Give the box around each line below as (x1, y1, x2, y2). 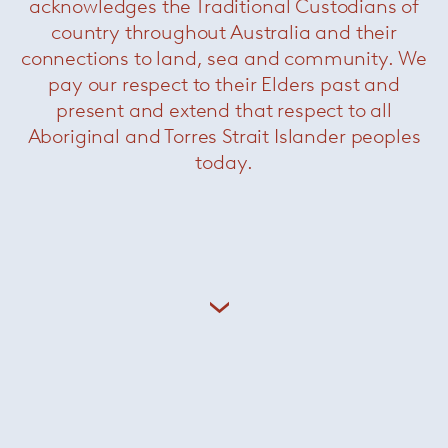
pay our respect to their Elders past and (48, 71, 400, 96)
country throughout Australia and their (51, 19, 397, 44)
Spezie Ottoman (134, 146, 234, 162)
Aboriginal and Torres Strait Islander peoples (27, 123, 421, 148)
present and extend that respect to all (56, 97, 392, 122)
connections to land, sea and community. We (20, 45, 428, 70)
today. (195, 149, 253, 174)
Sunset (162, 414, 206, 430)
